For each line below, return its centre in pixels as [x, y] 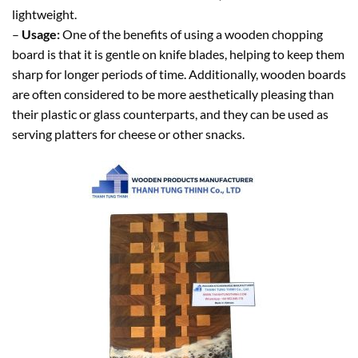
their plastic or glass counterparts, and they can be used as [170, 114]
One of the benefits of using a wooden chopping [193, 34]
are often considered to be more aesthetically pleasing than [173, 94]
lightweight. [44, 14]
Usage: [42, 34]
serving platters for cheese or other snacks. [128, 134]
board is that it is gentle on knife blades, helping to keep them [178, 54]
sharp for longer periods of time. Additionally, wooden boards [179, 74]
